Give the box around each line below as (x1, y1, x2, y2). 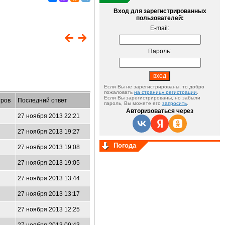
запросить (162, 100, 187, 106)
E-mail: (150, 25, 169, 32)
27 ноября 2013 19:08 (18, 144, 80, 151)
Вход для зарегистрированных (113, 8, 206, 15)
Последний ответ (18, 97, 67, 104)
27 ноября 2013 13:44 (18, 175, 80, 182)
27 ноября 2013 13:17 (18, 190, 80, 197)
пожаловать (104, 89, 134, 95)
